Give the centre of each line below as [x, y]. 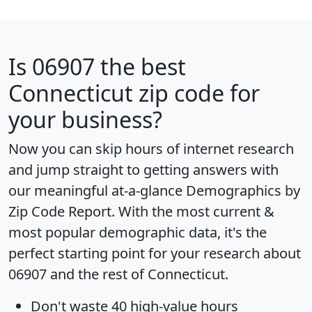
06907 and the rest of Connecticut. [118, 274]
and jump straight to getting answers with [143, 170]
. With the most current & [193, 212]
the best [140, 67]
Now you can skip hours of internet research [151, 149]
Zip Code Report [60, 212]
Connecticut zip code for [134, 93]
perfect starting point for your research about [155, 253]
